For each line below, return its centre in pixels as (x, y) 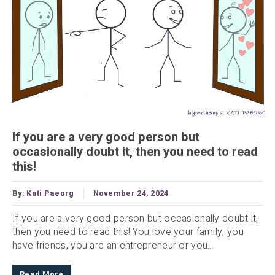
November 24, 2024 (131, 194)
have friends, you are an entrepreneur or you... (113, 246)
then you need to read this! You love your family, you (128, 232)
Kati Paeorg (50, 194)
